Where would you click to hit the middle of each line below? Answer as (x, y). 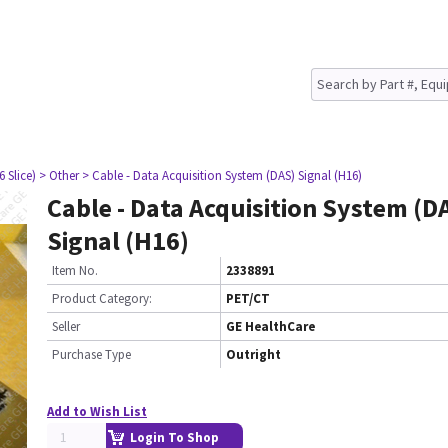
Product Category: (102, 298)
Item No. (75, 270)
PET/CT (248, 298)
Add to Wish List (97, 411)
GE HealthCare (270, 326)
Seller (66, 326)
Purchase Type (91, 354)
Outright (253, 354)
